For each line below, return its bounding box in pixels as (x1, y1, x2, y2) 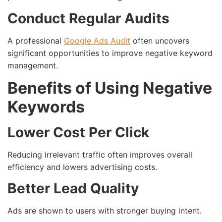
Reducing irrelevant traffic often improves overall (7, 149, 192, 160)
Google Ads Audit (64, 35, 130, 46)
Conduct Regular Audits (7, 9, 169, 27)
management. (7, 60, 58, 70)
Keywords (7, 97, 85, 116)
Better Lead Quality (7, 180, 139, 197)
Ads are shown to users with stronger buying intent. (7, 206, 202, 216)
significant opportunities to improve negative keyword (7, 48, 213, 58)
